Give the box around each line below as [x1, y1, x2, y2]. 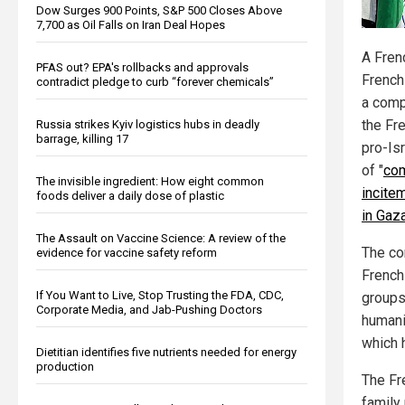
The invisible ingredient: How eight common [36, 174, 264, 188]
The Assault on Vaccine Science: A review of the [36, 231, 286, 245]
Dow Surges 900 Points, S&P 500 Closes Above [36, 3, 282, 17]
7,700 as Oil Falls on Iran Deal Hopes [36, 17, 225, 32]
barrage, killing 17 [36, 131, 128, 146]
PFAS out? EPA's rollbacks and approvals [36, 60, 249, 74]
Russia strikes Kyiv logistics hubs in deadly [36, 117, 259, 131]
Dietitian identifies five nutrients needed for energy [36, 344, 297, 359]
